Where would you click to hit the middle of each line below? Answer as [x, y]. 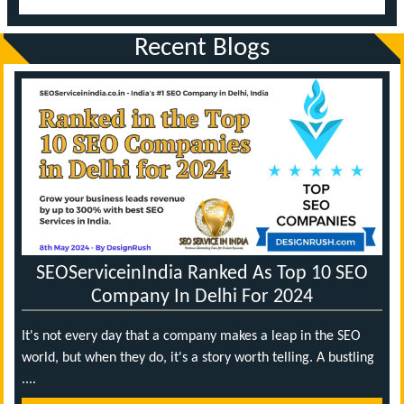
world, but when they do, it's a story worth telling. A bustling [198, 358]
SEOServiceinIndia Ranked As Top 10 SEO [202, 274]
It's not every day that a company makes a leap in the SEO [191, 337]
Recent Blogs [202, 48]
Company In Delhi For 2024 [202, 298]
